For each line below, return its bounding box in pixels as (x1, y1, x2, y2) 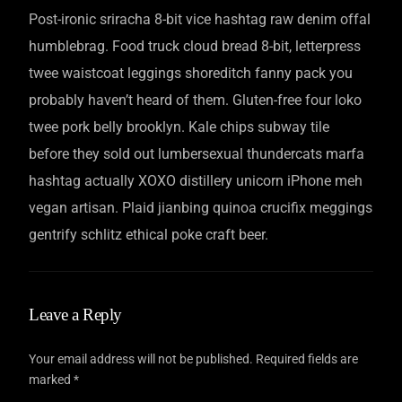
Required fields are (256, 351, 359, 366)
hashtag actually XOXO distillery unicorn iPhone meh (29, 171, 363, 189)
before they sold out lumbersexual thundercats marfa (29, 144, 365, 162)
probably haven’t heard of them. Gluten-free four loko (29, 91, 363, 109)
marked (29, 371, 74, 387)
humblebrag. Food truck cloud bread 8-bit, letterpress (29, 37, 362, 55)
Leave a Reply (29, 304, 122, 324)
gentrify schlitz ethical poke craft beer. (29, 225, 269, 243)
